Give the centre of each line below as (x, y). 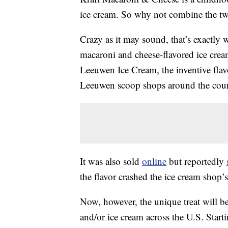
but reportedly (196, 161)
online (154, 161)
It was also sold (111, 161)
